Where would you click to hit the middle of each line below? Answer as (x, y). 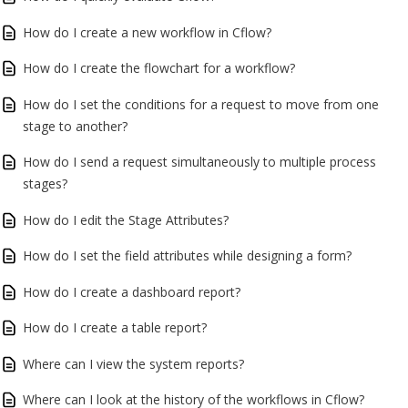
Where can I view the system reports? (133, 363)
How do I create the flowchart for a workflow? (159, 68)
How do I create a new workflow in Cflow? (147, 32)
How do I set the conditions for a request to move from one (201, 104)
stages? (45, 184)
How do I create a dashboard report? (132, 291)
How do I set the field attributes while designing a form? (187, 255)
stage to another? (75, 126)
